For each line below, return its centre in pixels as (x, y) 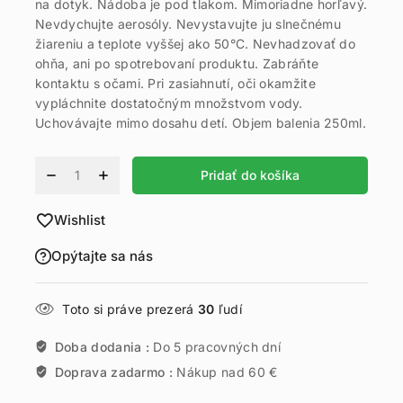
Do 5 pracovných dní (217, 346)
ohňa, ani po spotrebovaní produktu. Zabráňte (177, 64)
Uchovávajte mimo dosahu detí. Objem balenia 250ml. (201, 123)
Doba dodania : (104, 346)
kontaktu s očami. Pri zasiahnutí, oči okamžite (175, 84)
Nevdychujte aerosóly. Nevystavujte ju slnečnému (188, 24)
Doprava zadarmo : (116, 372)
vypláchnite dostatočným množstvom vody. (169, 103)
